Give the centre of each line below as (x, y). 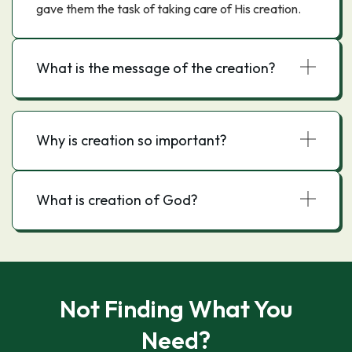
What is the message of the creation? (156, 68)
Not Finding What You (176, 309)
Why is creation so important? (132, 140)
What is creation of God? (117, 200)
